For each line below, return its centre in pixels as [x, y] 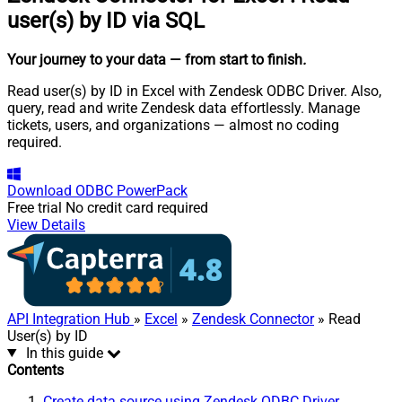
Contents [35, 370]
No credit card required [137, 207]
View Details [46, 224]
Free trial [35, 207]
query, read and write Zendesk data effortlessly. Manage [184, 108]
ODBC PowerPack [131, 190]
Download [39, 190]
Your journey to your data [87, 59]
